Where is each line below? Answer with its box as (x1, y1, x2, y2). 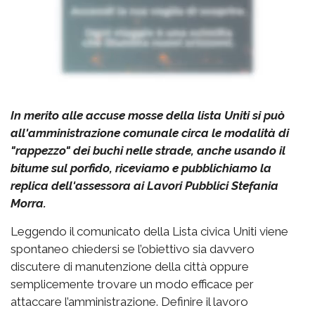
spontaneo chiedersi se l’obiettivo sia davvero (11, 241, 255, 256)
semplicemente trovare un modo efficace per (11, 276, 254, 291)
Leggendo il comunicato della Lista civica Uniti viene (11, 224, 288, 238)
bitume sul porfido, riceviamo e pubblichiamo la (11, 160, 271, 175)
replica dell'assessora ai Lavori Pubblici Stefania (11, 178, 278, 193)
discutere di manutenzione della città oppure (11, 259, 249, 274)
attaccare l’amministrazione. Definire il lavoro (11, 294, 248, 309)
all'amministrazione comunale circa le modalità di (11, 125, 289, 140)
